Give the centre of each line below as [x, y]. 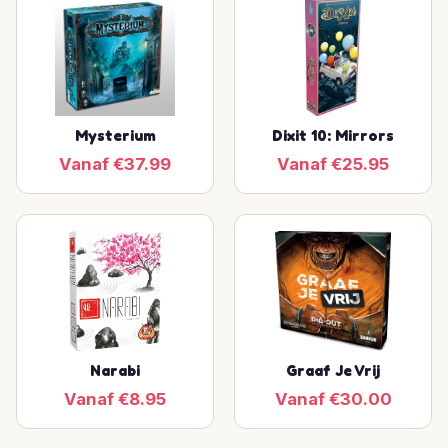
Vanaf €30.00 [333, 399]
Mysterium [115, 135]
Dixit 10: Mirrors [333, 135]
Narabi [115, 370]
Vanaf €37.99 [115, 164]
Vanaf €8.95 [115, 399]
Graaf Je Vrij [333, 370]
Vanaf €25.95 [333, 164]
